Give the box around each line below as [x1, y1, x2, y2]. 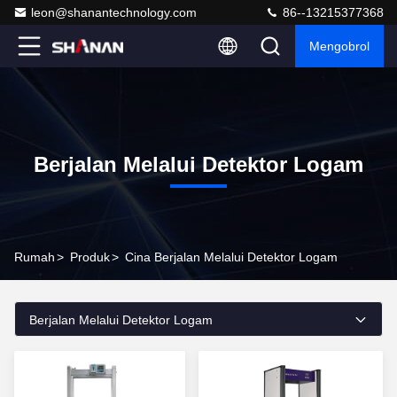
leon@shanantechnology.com [31, 5, 197, 19]
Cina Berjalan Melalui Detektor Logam [125, 250, 338, 264]
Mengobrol [309, 39, 370, 53]
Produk [70, 250, 110, 264]
